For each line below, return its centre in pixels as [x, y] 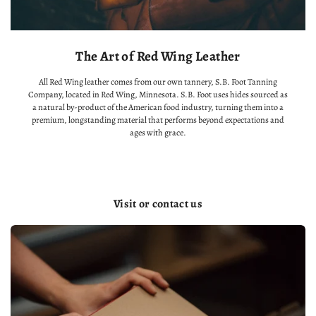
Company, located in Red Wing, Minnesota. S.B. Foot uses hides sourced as [158, 95]
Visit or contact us [158, 204]
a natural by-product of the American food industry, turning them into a [158, 108]
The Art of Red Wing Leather [158, 56]
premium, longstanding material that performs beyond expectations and [158, 120]
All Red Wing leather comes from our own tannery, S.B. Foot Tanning [158, 82]
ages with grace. [158, 133]
